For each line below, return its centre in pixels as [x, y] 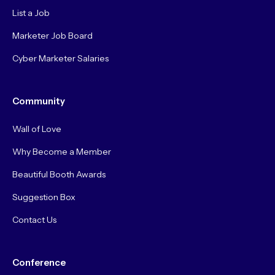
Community [38, 102]
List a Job [31, 13]
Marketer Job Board [52, 36]
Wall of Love [37, 129]
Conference [39, 263]
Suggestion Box [44, 197]
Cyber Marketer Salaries [60, 59]
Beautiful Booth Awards [59, 175]
